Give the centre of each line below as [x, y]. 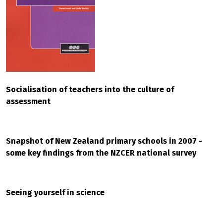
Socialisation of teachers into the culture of [90, 89]
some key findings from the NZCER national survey [101, 153]
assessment [28, 101]
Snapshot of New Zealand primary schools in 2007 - [104, 141]
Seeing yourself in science [55, 193]
